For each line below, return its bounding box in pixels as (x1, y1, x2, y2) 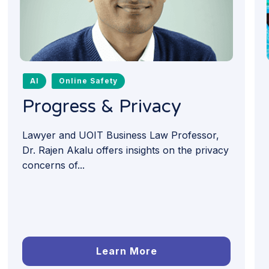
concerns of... (22, 159, 85, 172)
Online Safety (59, 76, 118, 86)
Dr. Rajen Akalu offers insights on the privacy (22, 144, 229, 157)
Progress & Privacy (22, 95, 182, 118)
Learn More (95, 244, 157, 257)
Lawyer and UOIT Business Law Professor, (22, 129, 220, 142)
